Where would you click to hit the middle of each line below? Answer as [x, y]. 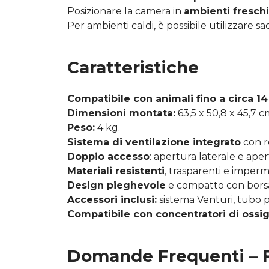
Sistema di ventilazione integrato [154, 142]
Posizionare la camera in [125, 11]
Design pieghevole [116, 185]
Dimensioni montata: [121, 113]
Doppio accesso [108, 156]
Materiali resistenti [116, 171]
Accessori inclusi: [112, 199]
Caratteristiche [133, 67]
